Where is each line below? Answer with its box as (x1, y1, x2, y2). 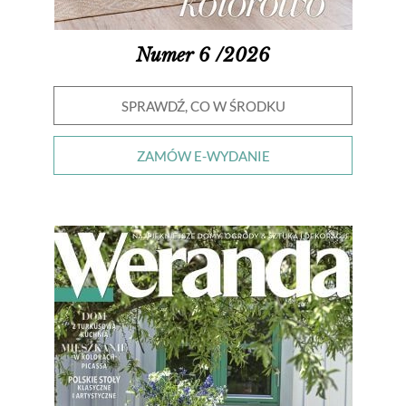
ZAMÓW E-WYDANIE (136, 148, 270, 164)
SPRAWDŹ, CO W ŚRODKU (121, 98, 285, 114)
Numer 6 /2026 (136, 44, 270, 66)
